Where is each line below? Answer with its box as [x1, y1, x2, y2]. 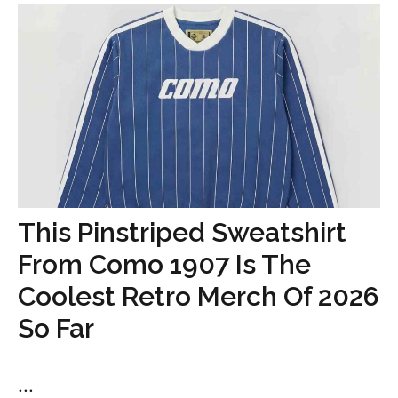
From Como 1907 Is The [18, 249, 311, 281]
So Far [18, 313, 94, 345]
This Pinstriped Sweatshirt [18, 217, 346, 249]
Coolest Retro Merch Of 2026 [18, 281, 379, 313]
